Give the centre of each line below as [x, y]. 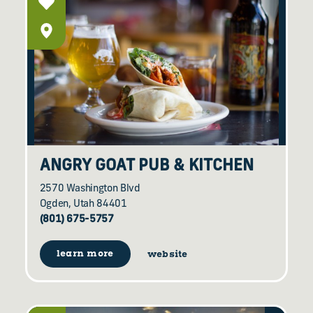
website [167, 254]
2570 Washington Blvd [90, 189]
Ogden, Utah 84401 [83, 204]
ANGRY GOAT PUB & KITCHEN [146, 166]
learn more [85, 254]
